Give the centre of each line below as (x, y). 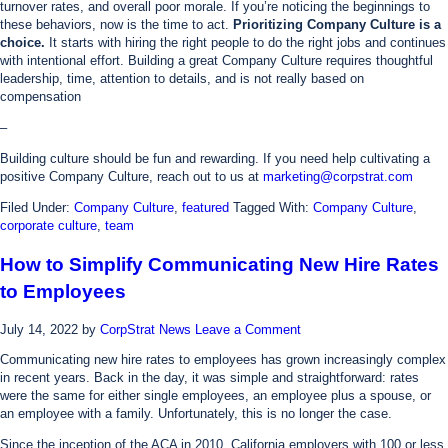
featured (205, 207)
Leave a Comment (248, 329)
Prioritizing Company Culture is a (337, 25)
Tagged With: (273, 207)
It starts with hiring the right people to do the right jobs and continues (245, 43)
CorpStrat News (145, 329)
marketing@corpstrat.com (338, 176)
